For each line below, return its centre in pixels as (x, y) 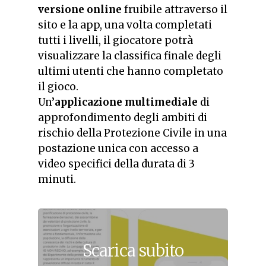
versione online (80, 10)
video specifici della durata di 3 (116, 164)
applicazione (90, 102)
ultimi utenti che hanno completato (131, 72)
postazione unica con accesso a (118, 149)
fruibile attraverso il (175, 10)
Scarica (109, 251)
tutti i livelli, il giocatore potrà (115, 41)
